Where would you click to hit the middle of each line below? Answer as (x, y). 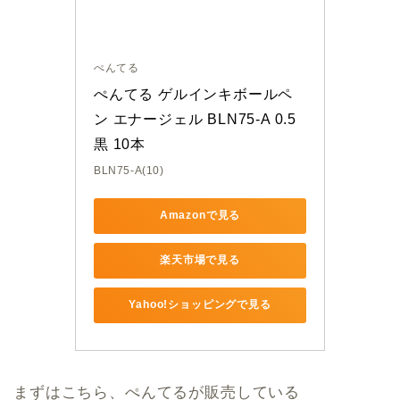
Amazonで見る (200, 216)
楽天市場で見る (200, 260)
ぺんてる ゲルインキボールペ (194, 94)
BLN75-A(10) (129, 170)
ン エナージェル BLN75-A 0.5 (195, 119)
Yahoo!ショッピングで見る (200, 305)
